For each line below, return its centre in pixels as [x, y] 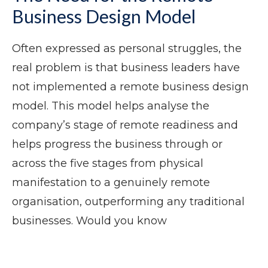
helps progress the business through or [117, 144]
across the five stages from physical [108, 164]
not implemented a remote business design [130, 87]
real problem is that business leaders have [126, 68]
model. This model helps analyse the [111, 106]
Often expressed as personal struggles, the [127, 49]
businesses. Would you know [89, 221]
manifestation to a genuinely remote [111, 183]
